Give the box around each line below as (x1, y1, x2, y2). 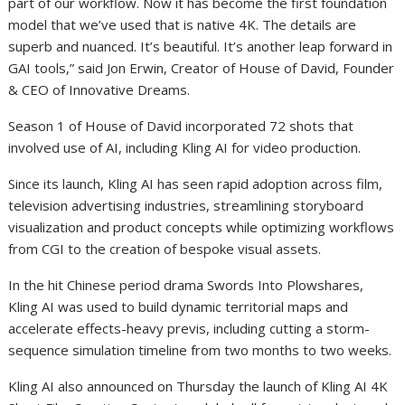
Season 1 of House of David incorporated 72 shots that (8, 117, 354, 135)
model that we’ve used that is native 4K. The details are (8, 15, 357, 33)
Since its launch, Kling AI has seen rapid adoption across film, (8, 174, 383, 193)
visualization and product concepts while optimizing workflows (8, 218, 395, 236)
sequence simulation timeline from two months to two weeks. (8, 341, 392, 359)
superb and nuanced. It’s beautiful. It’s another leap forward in (8, 37, 393, 55)
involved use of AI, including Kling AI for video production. (8, 138, 362, 156)
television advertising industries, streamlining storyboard (8, 196, 364, 214)
